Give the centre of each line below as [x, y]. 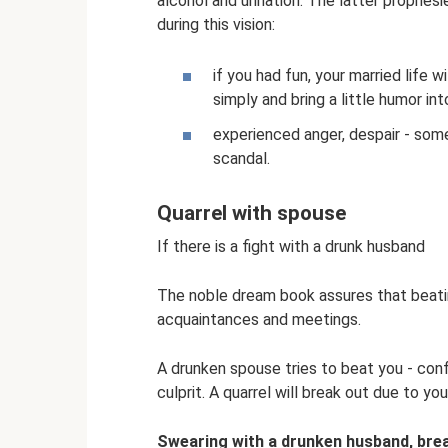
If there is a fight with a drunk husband [291, 246]
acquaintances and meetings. [259, 319]
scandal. [241, 159]
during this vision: [216, 24]
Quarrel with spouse [251, 213]
